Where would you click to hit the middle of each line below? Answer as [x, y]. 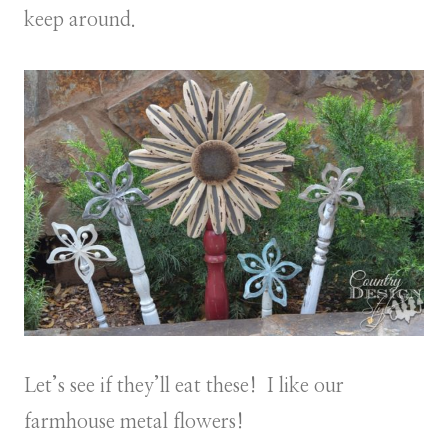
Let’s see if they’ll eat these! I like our [184, 386]
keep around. [80, 19]
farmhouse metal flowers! [134, 422]
